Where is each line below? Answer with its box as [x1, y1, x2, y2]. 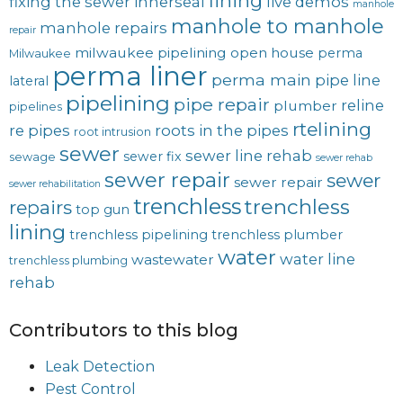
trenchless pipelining [69, 227, 208, 244]
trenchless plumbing [9, 254, 128, 268]
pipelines [9, 100, 62, 114]
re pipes [9, 121, 70, 140]
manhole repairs [40, 19, 167, 38]
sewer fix [123, 148, 182, 166]
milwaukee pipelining [75, 44, 227, 62]
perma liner [52, 60, 208, 93]
